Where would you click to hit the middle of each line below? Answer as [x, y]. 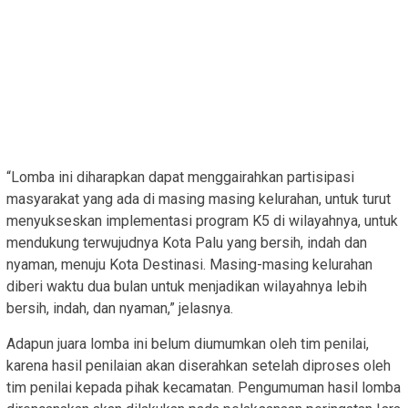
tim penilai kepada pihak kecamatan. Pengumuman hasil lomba [204, 387]
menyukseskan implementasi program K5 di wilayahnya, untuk [202, 220]
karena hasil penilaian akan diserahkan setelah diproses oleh [199, 365]
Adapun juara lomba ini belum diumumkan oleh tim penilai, [188, 343]
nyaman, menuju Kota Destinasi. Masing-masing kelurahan [189, 264]
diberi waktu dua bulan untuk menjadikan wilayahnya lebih [187, 286]
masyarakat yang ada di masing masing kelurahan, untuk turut [199, 199]
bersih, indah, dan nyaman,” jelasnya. [120, 308]
